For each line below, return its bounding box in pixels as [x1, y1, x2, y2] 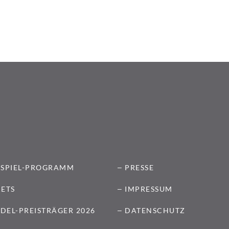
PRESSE [125, 163, 154, 172]
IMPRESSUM [125, 185, 173, 193]
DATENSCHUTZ [125, 206, 186, 215]
